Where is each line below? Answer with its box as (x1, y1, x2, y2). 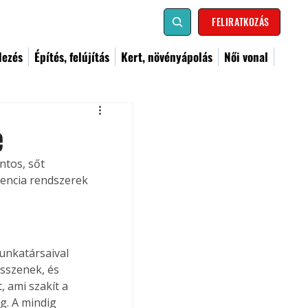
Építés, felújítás (34, 48, 109, 65)
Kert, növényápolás (121, 48, 212, 65)
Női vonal (224, 48, 268, 65)
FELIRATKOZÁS (212, 14, 269, 29)
